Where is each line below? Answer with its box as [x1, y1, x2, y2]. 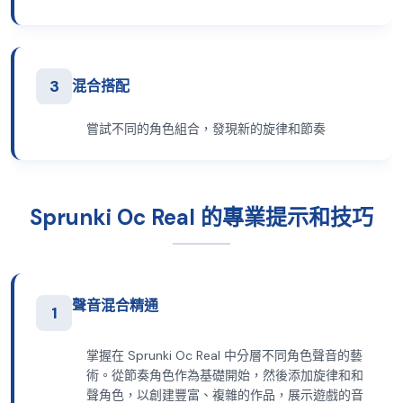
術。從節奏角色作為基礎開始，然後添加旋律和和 [86, 367, 363, 383]
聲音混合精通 [72, 296, 158, 315]
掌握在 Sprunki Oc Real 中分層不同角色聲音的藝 [86, 347, 363, 363]
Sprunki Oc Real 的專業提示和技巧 [30, 203, 373, 231]
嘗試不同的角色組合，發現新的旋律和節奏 [86, 121, 326, 137]
